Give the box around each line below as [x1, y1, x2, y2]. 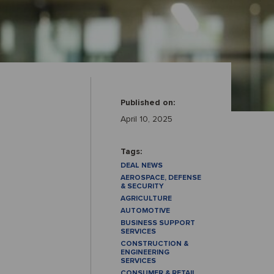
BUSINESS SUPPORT [120, 218, 195, 228]
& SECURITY [120, 182, 164, 191]
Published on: [120, 97, 175, 108]
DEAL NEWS [120, 161, 163, 170]
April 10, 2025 [120, 114, 172, 124]
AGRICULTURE [120, 194, 172, 203]
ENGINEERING [120, 248, 169, 257]
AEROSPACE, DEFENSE [120, 173, 201, 182]
